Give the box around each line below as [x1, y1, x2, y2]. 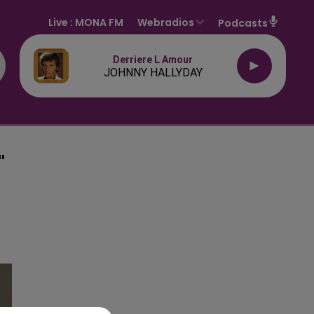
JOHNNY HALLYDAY [103, 66, 203, 79]
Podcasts [218, 15, 268, 30]
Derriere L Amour [113, 54, 193, 65]
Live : [48, 15, 76, 29]
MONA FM [75, 15, 124, 29]
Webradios [137, 15, 195, 29]
